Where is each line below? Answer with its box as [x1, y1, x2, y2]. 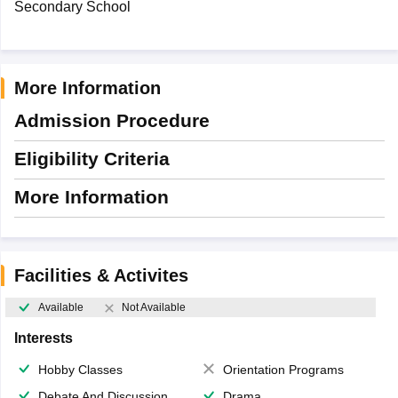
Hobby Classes [37, 362, 123, 378]
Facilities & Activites [13, 266, 188, 285]
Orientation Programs [223, 362, 344, 378]
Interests [13, 330, 73, 346]
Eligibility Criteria [13, 148, 170, 169]
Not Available [121, 301, 186, 314]
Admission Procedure [13, 110, 210, 131]
